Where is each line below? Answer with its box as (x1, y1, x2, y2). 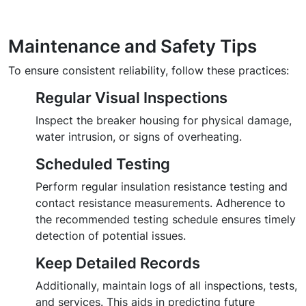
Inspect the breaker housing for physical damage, (36, 113, 292, 128)
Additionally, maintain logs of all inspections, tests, (36, 279, 297, 293)
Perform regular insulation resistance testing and (36, 180, 288, 194)
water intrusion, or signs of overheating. (36, 130, 242, 144)
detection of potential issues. (36, 229, 186, 243)
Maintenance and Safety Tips (8, 35, 257, 57)
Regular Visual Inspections (36, 89, 227, 107)
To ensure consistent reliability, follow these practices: (8, 64, 289, 78)
